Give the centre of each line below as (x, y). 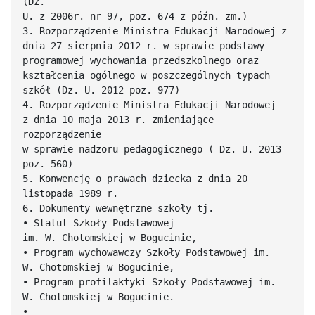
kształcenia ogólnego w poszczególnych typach (146, 75)
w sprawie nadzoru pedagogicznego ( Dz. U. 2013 (152, 149)
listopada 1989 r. (70, 193)
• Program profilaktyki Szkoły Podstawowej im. (149, 282)
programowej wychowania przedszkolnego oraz (141, 60)
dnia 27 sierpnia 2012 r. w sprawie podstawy (143, 45)
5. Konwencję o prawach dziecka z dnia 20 (135, 178)
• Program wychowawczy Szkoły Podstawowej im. (146, 252)
